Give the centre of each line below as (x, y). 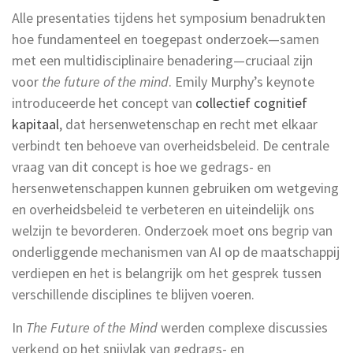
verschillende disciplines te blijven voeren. (133, 294)
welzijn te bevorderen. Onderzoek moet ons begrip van (172, 230)
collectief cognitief (251, 102)
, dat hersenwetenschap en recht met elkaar (188, 124)
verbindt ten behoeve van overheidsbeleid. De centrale (171, 145)
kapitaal (35, 124)
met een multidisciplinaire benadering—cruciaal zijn (162, 60)
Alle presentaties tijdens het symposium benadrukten (169, 17)
